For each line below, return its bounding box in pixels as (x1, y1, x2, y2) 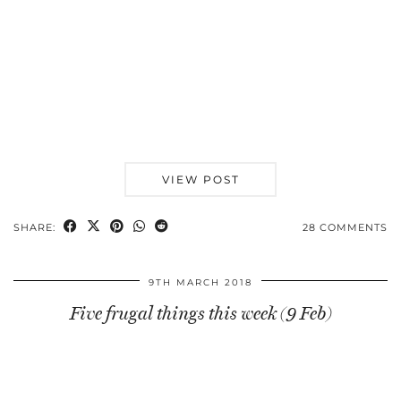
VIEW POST (161, 172, 240, 186)
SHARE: (13, 220, 59, 234)
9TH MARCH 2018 (149, 276, 252, 288)
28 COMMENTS (303, 220, 388, 234)
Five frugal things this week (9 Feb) (69, 302, 332, 324)
